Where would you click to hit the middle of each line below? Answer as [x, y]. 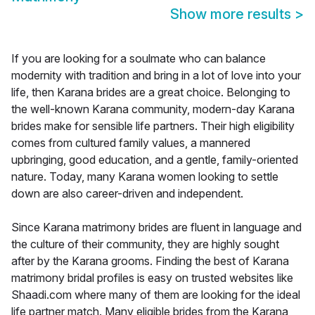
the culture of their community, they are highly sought [145, 244]
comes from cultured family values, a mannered [131, 143]
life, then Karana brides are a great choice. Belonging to [151, 92]
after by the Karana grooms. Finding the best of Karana [150, 261]
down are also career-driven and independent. [127, 194]
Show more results [232, 14]
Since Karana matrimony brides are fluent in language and [156, 227]
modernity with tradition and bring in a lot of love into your [156, 76]
